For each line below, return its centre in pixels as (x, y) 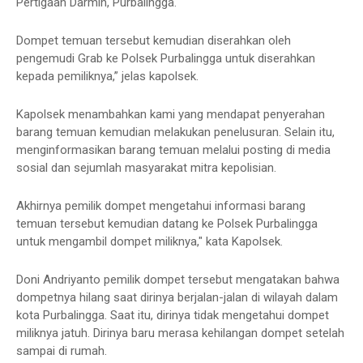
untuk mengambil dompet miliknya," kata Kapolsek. (149, 241)
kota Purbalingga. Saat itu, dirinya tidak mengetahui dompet (173, 315)
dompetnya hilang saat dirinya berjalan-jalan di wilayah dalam (177, 297)
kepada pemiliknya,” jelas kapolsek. (107, 76)
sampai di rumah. (63, 351)
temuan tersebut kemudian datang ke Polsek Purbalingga (167, 224)
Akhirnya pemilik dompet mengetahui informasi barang (161, 206)
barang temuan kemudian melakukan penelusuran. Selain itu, (175, 132)
